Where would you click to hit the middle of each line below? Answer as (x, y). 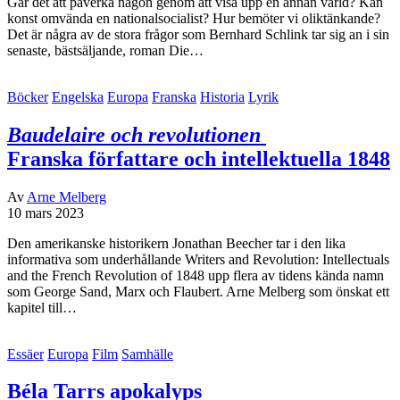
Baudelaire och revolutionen (134, 134)
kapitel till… (42, 307)
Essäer (25, 354)
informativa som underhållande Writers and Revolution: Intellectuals (198, 259)
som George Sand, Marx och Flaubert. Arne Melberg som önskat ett (198, 291)
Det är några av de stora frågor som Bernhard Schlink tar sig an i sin (198, 34)
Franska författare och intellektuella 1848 (199, 158)
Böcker (28, 96)
